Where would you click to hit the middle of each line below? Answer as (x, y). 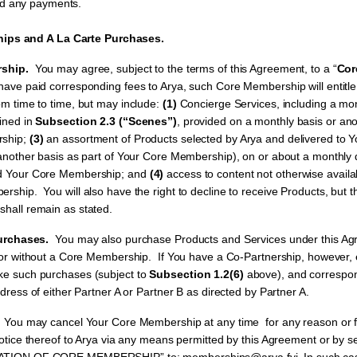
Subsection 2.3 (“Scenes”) (106, 121)
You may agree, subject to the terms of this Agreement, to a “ (184, 69)
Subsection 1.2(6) (196, 274)
